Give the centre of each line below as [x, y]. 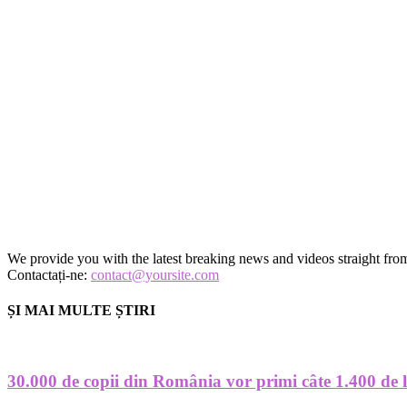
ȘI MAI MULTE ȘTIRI [81, 311]
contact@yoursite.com [155, 275]
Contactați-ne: [49, 275]
